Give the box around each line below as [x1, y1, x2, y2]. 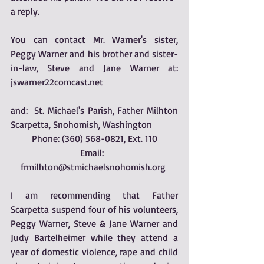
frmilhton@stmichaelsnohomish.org [21, 161, 168, 173]
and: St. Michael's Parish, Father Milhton [11, 104, 178, 116]
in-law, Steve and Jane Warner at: [11, 62, 178, 74]
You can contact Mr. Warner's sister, [11, 34, 178, 45]
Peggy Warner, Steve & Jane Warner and [11, 217, 178, 229]
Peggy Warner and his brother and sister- [11, 48, 178, 60]
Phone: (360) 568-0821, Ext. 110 [31, 133, 157, 144]
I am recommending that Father [11, 189, 178, 201]
